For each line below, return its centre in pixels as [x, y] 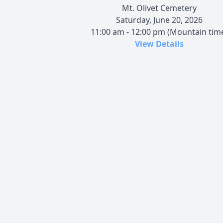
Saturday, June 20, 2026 [159, 20]
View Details [159, 44]
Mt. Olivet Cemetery [159, 8]
